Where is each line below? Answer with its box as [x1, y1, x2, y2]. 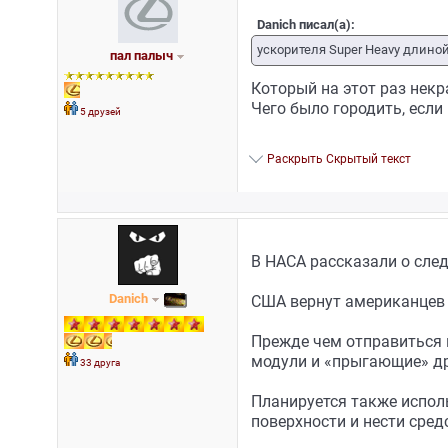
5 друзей [80, 105, 121, 119]
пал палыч [109, 48, 173, 63]
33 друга [80, 355, 120, 369]
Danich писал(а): [256, 16, 355, 32]
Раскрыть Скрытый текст [266, 151, 411, 166]
